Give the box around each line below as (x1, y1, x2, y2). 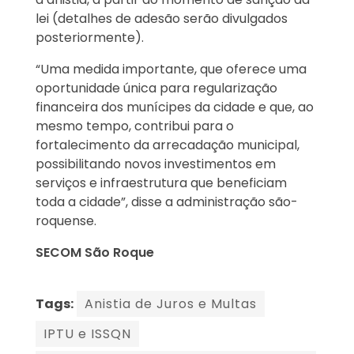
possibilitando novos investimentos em (36, 155, 276, 174)
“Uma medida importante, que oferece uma (36, 60, 307, 79)
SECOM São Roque (36, 243, 154, 262)
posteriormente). (36, 28, 144, 47)
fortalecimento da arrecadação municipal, (36, 136, 299, 155)
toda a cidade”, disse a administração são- (36, 193, 298, 212)
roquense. (36, 212, 96, 231)
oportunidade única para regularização (36, 79, 277, 98)
